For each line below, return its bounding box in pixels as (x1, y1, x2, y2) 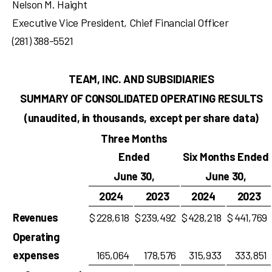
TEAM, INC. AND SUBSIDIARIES (69, 72, 214, 86)
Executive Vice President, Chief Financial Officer (12, 16, 229, 29)
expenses (13, 248, 60, 262)
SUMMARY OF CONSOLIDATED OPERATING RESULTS (19, 92, 263, 105)
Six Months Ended (183, 150, 269, 163)
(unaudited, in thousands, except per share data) (24, 111, 259, 124)
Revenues (13, 211, 59, 224)
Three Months (101, 132, 168, 145)
